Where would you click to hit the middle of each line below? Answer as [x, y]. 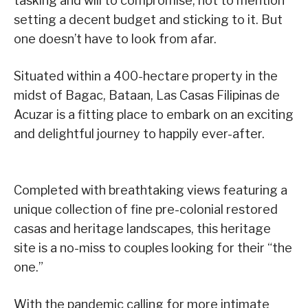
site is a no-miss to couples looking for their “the [153, 248]
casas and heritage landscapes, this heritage [142, 229]
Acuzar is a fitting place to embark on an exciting [154, 115]
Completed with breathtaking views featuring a [151, 190]
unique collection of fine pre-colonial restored [146, 210]
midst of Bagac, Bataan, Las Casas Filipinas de [147, 96]
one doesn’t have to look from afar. [115, 39]
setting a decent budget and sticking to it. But [148, 20]
